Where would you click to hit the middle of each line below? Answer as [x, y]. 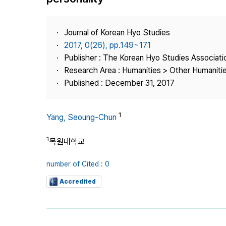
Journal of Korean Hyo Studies [117, 33]
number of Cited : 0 [78, 164]
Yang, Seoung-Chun [81, 118]
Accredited [78, 181]
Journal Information [173, 22]
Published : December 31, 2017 [119, 83]
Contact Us [159, 59]
